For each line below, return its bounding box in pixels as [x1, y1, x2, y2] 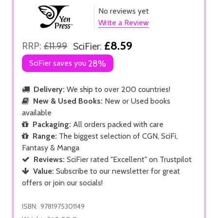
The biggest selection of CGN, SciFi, [57, 131, 178, 141]
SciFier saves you [29, 58, 88, 68]
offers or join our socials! [22, 178, 103, 187]
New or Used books [103, 96, 170, 106]
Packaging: [33, 119, 71, 129]
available [22, 108, 52, 117]
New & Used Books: [33, 96, 103, 106]
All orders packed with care [71, 119, 163, 129]
